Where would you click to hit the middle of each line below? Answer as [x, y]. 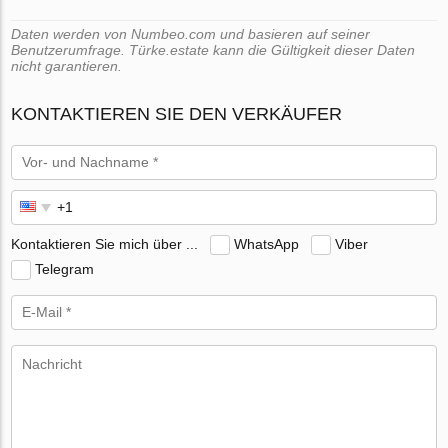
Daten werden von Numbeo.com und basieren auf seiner [191, 34]
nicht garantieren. [67, 66]
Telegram [65, 268]
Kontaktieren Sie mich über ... [105, 243]
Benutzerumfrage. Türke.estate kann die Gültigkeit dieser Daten [213, 50]
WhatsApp [267, 243]
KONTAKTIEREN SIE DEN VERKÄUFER [177, 114]
